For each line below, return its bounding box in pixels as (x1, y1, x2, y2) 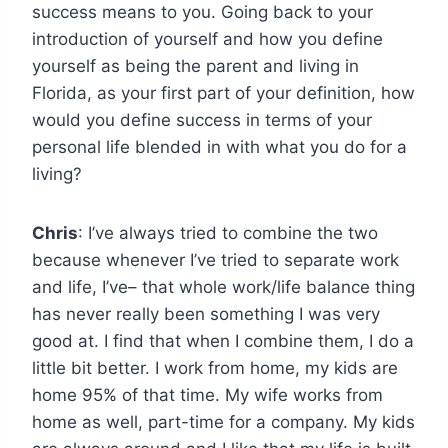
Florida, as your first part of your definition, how (32, 82, 415, 103)
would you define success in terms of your (32, 109, 372, 130)
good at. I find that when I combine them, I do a (32, 330, 414, 351)
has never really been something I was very (32, 303, 380, 324)
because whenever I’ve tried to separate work (32, 249, 399, 270)
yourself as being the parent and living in (32, 55, 359, 76)
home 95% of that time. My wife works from (32, 384, 383, 405)
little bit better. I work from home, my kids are (32, 357, 398, 378)
